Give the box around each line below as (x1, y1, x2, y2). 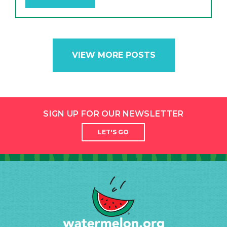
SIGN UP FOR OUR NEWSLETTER (43, 108, 184, 119)
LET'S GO (98, 128, 129, 136)
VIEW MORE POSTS (71, 50, 156, 60)
